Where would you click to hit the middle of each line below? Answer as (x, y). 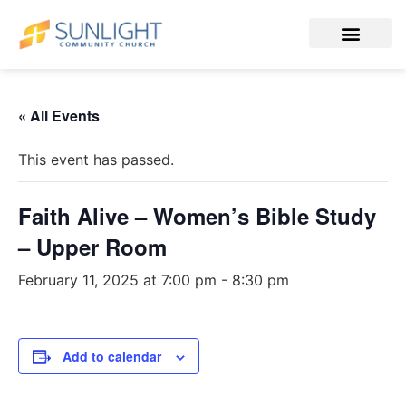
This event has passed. (96, 160)
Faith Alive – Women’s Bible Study (197, 216)
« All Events (59, 116)
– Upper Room (92, 247)
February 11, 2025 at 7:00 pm (117, 280)
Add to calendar (112, 357)
